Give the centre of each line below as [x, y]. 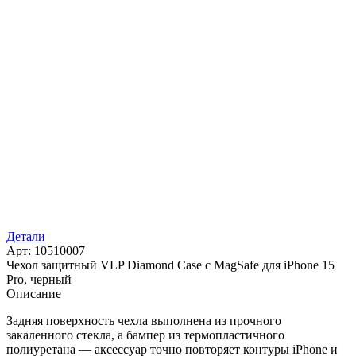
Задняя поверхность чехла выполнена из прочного [144, 321]
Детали [26, 237]
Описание [34, 294]
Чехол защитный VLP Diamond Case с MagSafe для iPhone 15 [170, 265]
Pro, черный [39, 280]
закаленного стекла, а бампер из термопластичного [145, 335]
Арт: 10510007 [46, 251]
